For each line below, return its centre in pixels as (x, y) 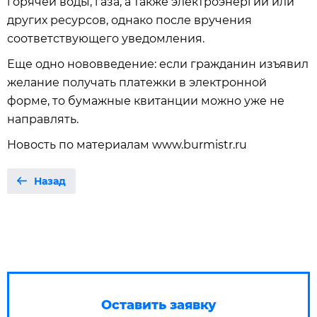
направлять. (43, 119)
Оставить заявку (158, 305)
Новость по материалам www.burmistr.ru (127, 145)
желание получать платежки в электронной (137, 82)
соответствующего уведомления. (106, 39)
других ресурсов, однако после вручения (129, 20)
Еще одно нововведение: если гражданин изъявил (158, 64)
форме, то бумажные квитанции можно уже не (146, 101)
